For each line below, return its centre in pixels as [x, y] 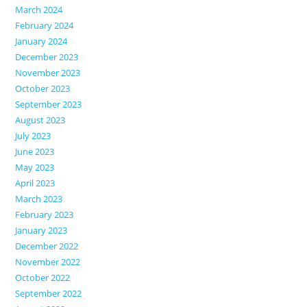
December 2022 [47, 246]
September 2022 [49, 293]
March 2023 [39, 198]
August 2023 [40, 120]
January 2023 [41, 230]
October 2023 [43, 88]
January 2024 [41, 41]
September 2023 [49, 104]
